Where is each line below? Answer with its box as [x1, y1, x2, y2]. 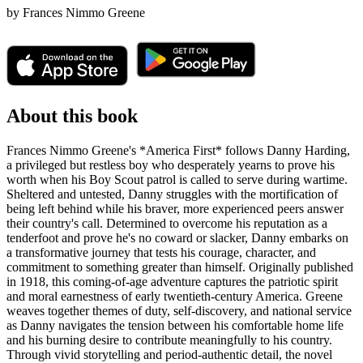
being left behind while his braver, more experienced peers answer [6, 201, 344, 216]
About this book [6, 105, 138, 126]
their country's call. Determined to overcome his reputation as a [6, 216, 327, 230]
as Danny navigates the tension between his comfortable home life [6, 318, 344, 332]
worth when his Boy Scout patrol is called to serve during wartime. [6, 172, 348, 186]
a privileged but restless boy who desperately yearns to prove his [6, 157, 335, 172]
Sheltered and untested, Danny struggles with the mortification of [6, 186, 338, 201]
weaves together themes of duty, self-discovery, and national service [6, 303, 352, 318]
